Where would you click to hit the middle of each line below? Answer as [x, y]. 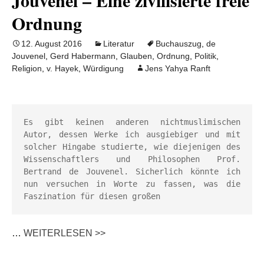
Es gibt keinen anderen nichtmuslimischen [132, 122]
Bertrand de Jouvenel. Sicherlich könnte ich [132, 171]
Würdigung [103, 68]
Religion [27, 68]
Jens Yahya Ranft [178, 68]
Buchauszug [179, 44]
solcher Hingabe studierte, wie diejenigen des [132, 147]
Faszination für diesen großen [94, 196]
